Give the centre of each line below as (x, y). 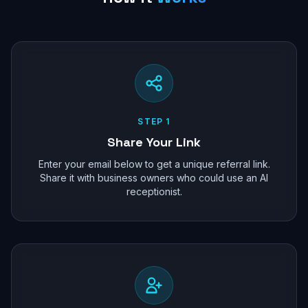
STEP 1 (154, 121)
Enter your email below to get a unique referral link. (154, 164)
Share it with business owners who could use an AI (154, 178)
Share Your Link (154, 142)
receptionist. (154, 191)
